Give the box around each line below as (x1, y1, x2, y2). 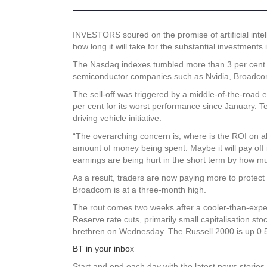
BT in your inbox (73, 244, 134, 254)
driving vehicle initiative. (73, 113, 162, 123)
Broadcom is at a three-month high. (73, 185, 206, 195)
